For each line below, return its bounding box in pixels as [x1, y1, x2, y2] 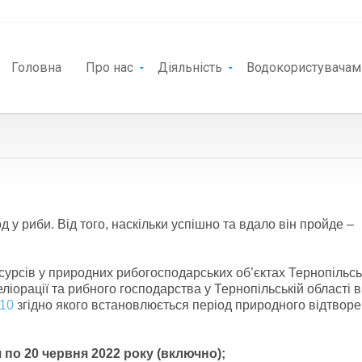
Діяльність [158, 60, 222, 75]
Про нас [86, 60, 133, 75]
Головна [11, 60, 61, 75]
